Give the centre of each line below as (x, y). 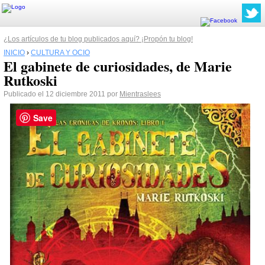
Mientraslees (140, 94)
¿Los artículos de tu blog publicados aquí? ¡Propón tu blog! (98, 39)
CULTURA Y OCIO (60, 53)
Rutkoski (30, 80)
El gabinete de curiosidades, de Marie (118, 66)
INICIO (14, 53)
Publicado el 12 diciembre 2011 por (62, 94)
